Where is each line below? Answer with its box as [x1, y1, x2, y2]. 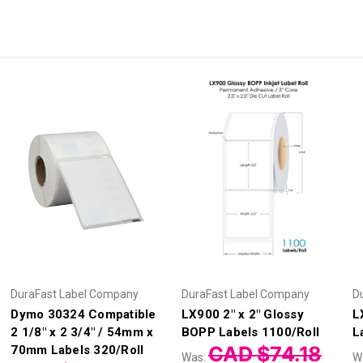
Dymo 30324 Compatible [11, 306, 156, 322]
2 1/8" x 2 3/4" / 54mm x [11, 324, 154, 340]
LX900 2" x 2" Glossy [181, 306, 304, 322]
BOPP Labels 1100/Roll [181, 324, 320, 340]
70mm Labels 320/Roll [11, 342, 144, 357]
